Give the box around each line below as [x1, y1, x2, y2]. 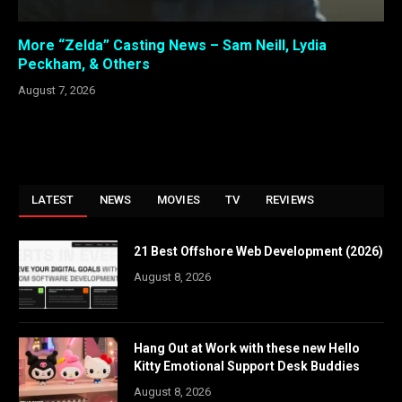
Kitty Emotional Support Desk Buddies [134, 359, 360, 374]
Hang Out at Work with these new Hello [134, 341, 360, 356]
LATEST [31, 193, 74, 207]
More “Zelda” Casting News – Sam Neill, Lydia [18, 37, 327, 55]
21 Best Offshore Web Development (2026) [134, 244, 383, 259]
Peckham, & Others [18, 56, 150, 74]
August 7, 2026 [18, 83, 95, 98]
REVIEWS [265, 193, 315, 207]
